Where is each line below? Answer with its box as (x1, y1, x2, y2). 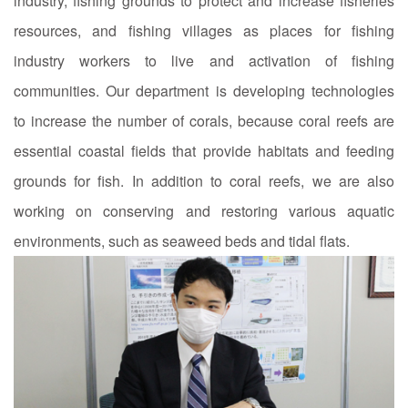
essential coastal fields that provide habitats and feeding (14, 139, 394, 161)
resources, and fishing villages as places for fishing (14, 19, 394, 41)
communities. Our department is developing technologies (14, 79, 394, 101)
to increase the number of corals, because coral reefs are (14, 109, 394, 131)
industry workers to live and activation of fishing (14, 49, 394, 71)
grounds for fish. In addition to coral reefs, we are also (14, 169, 394, 191)
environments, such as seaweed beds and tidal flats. (14, 229, 350, 251)
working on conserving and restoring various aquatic (14, 199, 394, 221)
